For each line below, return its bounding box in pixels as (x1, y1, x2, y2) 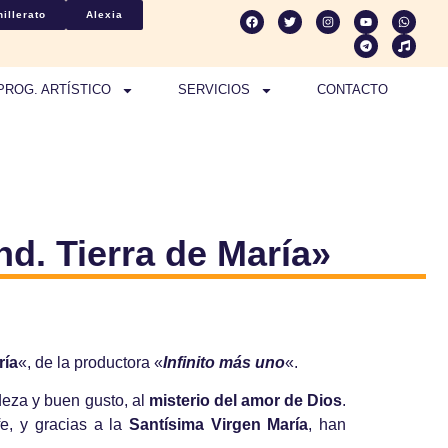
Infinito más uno (163, 354, 285, 372)
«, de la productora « (18, 354, 163, 372)
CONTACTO (316, 82, 388, 97)
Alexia (85, 9, 123, 20)
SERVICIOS (177, 82, 250, 97)
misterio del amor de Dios (148, 392, 343, 410)
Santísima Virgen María (128, 416, 309, 434)
